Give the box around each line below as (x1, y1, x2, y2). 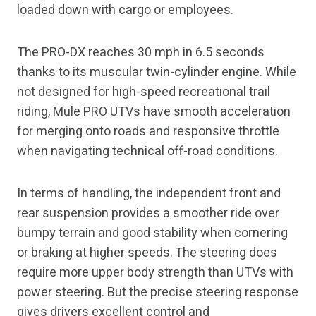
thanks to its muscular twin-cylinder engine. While (17, 63, 296, 83)
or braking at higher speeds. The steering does (17, 243, 277, 263)
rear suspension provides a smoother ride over (17, 204, 279, 224)
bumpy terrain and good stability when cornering (17, 224, 288, 243)
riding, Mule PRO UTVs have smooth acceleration (17, 102, 291, 122)
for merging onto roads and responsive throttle (17, 122, 279, 142)
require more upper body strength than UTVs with (17, 263, 293, 283)
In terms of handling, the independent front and (17, 184, 281, 204)
